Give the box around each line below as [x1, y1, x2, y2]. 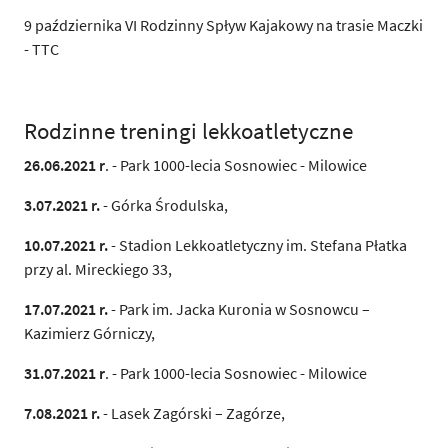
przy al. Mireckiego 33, [24, 258, 172, 279]
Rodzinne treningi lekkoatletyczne [24, 115, 353, 145]
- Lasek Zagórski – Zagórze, [100, 402, 285, 423]
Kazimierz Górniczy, [24, 322, 155, 343]
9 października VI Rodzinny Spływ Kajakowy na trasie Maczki [24, 14, 423, 35]
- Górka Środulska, [100, 194, 228, 215]
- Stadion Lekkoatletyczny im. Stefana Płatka [108, 234, 407, 255]
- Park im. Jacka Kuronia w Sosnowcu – [108, 298, 370, 319]
